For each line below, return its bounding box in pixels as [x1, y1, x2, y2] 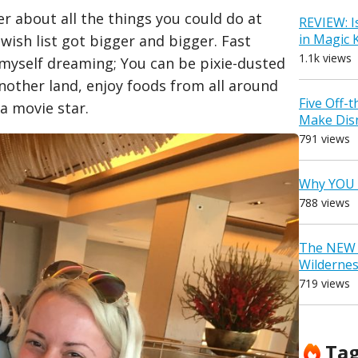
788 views [299, 195, 350, 211]
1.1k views [299, 50, 352, 66]
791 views [299, 131, 350, 147]
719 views [299, 276, 350, 292]
